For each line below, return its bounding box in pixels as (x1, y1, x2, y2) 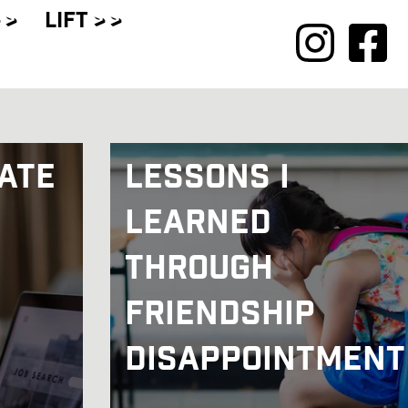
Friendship (125, 292, 315, 341)
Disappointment (125, 338, 405, 386)
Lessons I (125, 156, 290, 204)
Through (125, 247, 273, 295)
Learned (125, 201, 271, 250)
